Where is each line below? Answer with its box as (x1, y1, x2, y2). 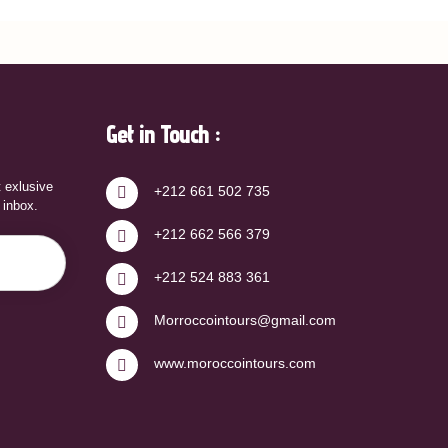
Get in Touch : (106, 119, 219, 150)
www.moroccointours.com (154, 355, 316, 372)
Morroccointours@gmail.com (154, 312, 336, 329)
